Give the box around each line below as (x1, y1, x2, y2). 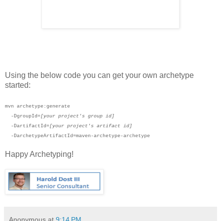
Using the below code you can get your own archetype (5, 71, 194, 80)
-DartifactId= (5, 123, 49, 129)
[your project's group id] (40, 113, 114, 119)
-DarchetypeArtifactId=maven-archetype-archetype (5, 133, 150, 139)
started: (5, 81, 31, 90)
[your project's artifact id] (49, 123, 132, 129)
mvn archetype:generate (5, 104, 70, 110)
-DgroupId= (5, 113, 40, 119)
